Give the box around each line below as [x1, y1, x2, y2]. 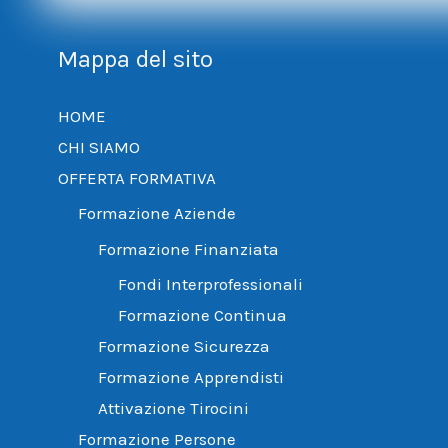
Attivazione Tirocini [97, 397, 249, 418]
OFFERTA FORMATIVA [57, 168, 216, 188]
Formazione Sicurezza [97, 335, 270, 356]
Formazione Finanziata [97, 238, 279, 259]
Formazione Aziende [77, 203, 236, 224]
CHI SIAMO [57, 137, 140, 157]
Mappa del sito [57, 45, 213, 73]
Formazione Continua [117, 304, 287, 325]
